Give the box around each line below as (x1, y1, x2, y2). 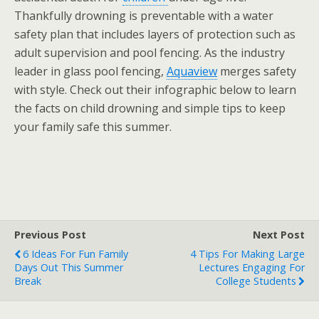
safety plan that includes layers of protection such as (14, 26, 296, 42)
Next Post (253, 228, 305, 241)
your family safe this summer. (14, 119, 172, 135)
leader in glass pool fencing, (14, 63, 167, 79)
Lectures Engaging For (199, 261, 305, 274)
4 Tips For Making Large (190, 247, 305, 261)
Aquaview (167, 63, 217, 79)
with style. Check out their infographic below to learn (14, 82, 296, 98)
